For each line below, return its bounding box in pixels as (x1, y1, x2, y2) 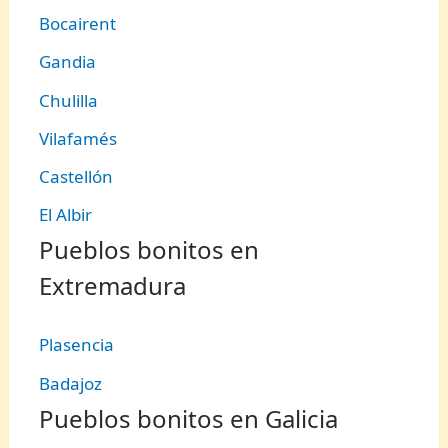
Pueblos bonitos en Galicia (39, 401, 339, 435)
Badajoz (39, 371, 103, 395)
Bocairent (39, 12, 117, 36)
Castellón (39, 165, 114, 189)
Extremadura (39, 269, 187, 303)
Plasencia (39, 333, 115, 357)
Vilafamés (39, 126, 118, 150)
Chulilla (39, 88, 99, 112)
